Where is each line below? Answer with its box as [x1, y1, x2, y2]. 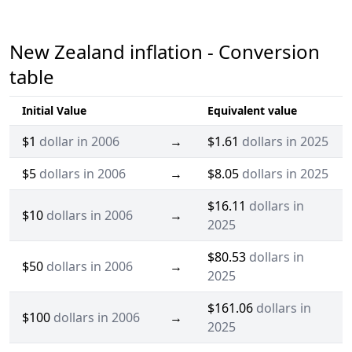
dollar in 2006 [39, 133, 119, 151]
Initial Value [22, 103, 86, 119]
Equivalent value [207, 103, 297, 119]
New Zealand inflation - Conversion [9, 38, 320, 65]
